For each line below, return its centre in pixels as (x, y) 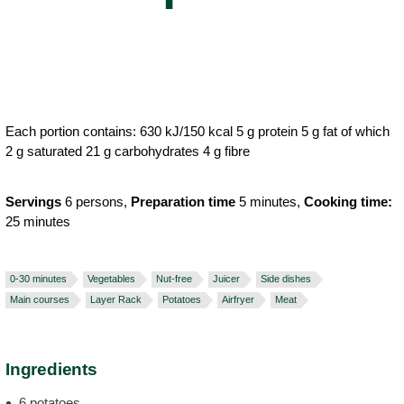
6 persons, (96, 202)
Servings (33, 202)
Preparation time (183, 202)
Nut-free (174, 279)
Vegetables (111, 279)
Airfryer (238, 299)
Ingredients (51, 369)
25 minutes (38, 221)
